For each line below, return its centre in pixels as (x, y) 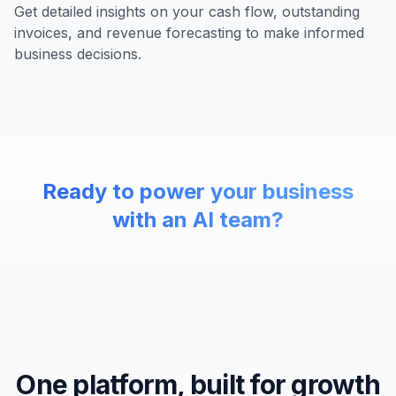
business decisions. (78, 54)
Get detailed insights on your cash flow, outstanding (187, 11)
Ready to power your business (198, 191)
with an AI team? (198, 220)
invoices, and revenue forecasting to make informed (189, 33)
